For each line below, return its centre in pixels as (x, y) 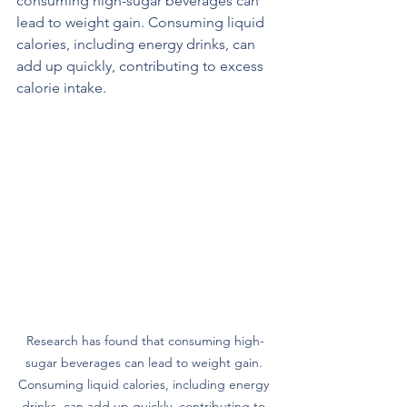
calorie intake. (61, 88)
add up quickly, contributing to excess (142, 66)
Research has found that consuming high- (145, 340)
